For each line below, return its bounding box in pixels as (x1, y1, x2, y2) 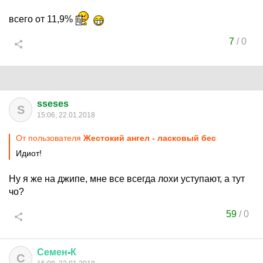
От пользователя (16, 133, 83, 143)
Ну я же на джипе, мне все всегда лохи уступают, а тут (9, 174, 245, 184)
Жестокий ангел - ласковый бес (83, 133, 216, 143)
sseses (37, 99, 69, 109)
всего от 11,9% (9, 14, 75, 24)
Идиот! (16, 149, 42, 158)
